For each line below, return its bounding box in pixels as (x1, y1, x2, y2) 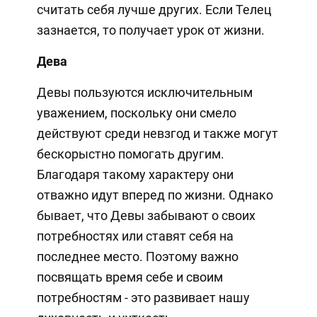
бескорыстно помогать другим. (36, 146, 224, 162)
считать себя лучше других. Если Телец (36, 2, 272, 18)
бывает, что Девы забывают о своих (36, 208, 255, 224)
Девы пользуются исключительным (36, 85, 253, 100)
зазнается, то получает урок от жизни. (36, 23, 265, 38)
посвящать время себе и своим (36, 270, 223, 285)
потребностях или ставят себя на (36, 229, 234, 244)
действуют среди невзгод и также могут (36, 126, 278, 142)
